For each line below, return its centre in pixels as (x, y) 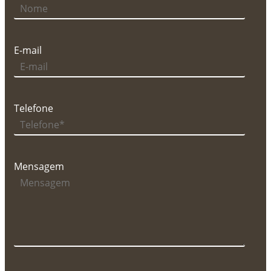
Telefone (34, 108)
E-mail (28, 50)
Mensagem (39, 166)
